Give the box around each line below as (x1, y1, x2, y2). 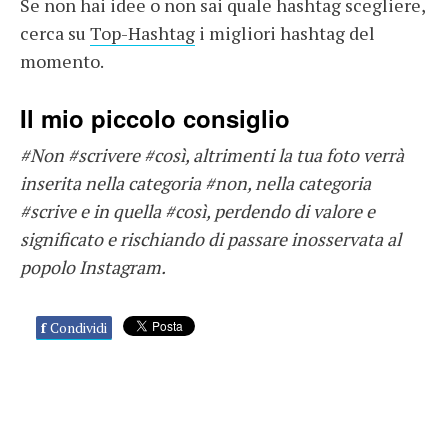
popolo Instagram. (20, 254, 166, 279)
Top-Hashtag (90, 20, 195, 45)
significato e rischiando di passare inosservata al (20, 226, 401, 251)
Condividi (50, 317, 107, 337)
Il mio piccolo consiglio (20, 100, 290, 135)
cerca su (20, 20, 90, 45)
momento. (20, 48, 107, 73)
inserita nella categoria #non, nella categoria (20, 170, 371, 195)
